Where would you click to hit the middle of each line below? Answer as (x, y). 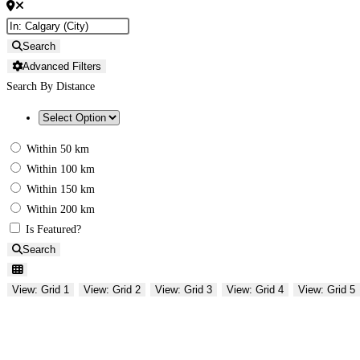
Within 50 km (58, 149)
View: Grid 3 (184, 289)
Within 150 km (61, 189)
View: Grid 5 (327, 289)
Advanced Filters (62, 66)
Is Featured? (53, 229)
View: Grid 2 (112, 289)
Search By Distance (51, 86)
